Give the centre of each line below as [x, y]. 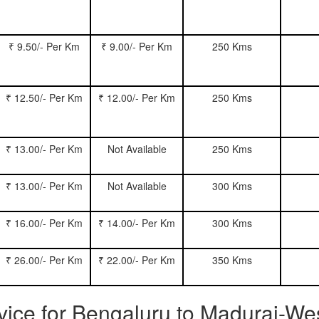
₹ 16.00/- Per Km [44, 223]
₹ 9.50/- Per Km [44, 46]
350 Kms [232, 260]
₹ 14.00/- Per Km [137, 223]
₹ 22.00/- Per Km [137, 260]
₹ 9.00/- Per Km [137, 46]
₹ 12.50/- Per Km [44, 98]
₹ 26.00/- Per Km [44, 260]
